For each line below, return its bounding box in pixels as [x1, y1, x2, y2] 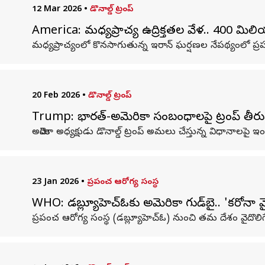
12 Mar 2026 [31, 4, 82, 15]
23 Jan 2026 [31, 177, 79, 188]
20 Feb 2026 [31, 91, 80, 102]
